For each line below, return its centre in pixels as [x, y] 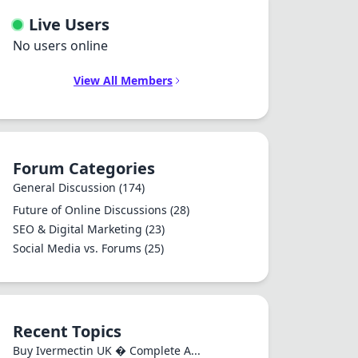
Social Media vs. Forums [79, 248]
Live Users [69, 24]
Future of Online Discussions [91, 210]
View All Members [123, 80]
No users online [60, 46]
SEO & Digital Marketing [79, 229]
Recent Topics [67, 331]
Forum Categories [84, 168]
